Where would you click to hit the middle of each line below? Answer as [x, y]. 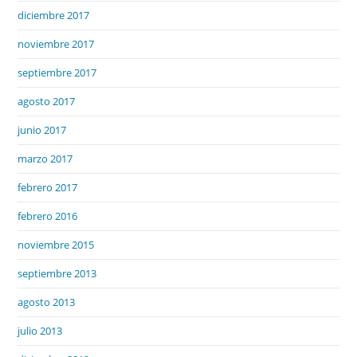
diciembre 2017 [54, 15]
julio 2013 [40, 330]
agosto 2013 [47, 302]
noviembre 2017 [56, 43]
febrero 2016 [48, 216]
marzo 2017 [45, 158]
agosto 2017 [47, 101]
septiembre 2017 [57, 72]
